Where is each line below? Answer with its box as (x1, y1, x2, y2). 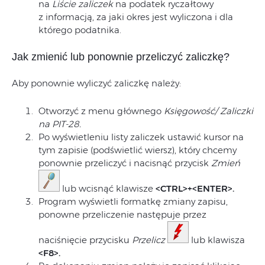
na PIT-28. (38, 118, 81, 130)
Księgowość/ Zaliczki (164, 105, 253, 117)
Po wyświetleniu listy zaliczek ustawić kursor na (38, 131, 244, 143)
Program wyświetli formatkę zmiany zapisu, (38, 195, 228, 207)
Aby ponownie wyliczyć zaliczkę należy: (12, 77, 181, 89)
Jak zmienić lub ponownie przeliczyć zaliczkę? (12, 50, 230, 63)
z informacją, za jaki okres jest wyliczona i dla (38, 11, 233, 22)
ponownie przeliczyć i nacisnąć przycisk (38, 157, 211, 169)
